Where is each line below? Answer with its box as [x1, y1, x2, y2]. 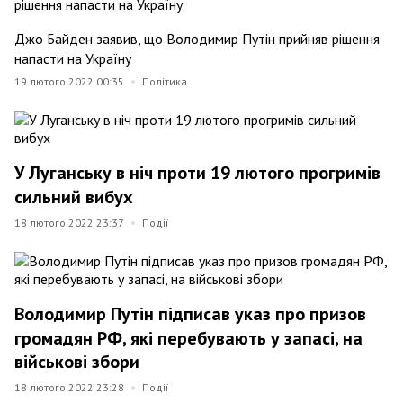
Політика [142, 74, 187, 88]
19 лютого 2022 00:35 [14, 74, 124, 88]
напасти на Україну [14, 49, 131, 67]
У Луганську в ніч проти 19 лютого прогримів [14, 161, 381, 185]
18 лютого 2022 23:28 [14, 381, 124, 395]
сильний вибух [14, 184, 133, 209]
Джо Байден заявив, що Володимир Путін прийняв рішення [14, 29, 380, 48]
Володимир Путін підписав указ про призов [14, 302, 366, 327]
